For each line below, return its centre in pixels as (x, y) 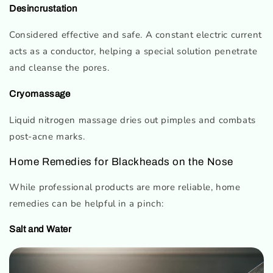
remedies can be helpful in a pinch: (87, 203)
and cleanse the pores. (59, 67)
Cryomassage (40, 94)
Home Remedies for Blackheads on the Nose (121, 161)
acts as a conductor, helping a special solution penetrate (133, 51)
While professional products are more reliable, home (125, 187)
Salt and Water (41, 229)
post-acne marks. (47, 136)
